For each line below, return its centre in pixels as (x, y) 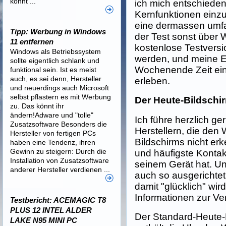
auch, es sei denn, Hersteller (56, 79)
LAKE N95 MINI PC (44, 220)
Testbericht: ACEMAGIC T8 (58, 200)
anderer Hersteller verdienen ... (60, 169)
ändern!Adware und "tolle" (52, 115)
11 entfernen (32, 42)
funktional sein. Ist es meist (53, 70)
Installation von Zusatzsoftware (60, 160)
